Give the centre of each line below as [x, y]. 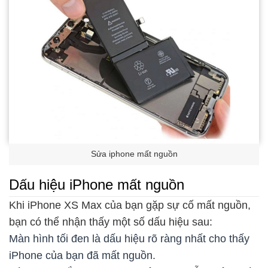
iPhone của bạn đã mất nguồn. [82, 256]
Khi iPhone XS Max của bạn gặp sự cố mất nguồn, [130, 205]
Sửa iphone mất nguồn [134, 154]
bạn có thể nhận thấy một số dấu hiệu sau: [111, 222]
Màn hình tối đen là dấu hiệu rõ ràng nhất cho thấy [129, 239]
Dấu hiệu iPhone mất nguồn [97, 184]
